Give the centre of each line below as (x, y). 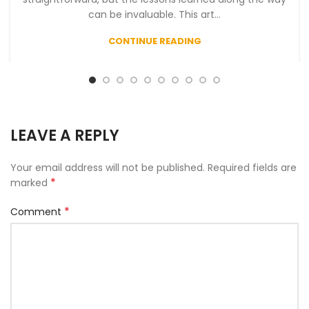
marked (30, 182)
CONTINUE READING (154, 41)
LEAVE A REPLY (65, 135)
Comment (37, 211)
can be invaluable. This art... (154, 14)
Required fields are (252, 167)
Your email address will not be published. (108, 167)
